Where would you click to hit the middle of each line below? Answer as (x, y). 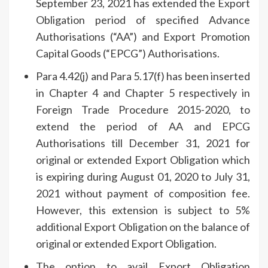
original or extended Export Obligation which (143, 159)
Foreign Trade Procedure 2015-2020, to (143, 109)
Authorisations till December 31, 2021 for (143, 143)
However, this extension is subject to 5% (143, 210)
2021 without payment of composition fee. (143, 193)
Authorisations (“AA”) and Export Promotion (143, 36)
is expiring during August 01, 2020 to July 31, (143, 176)
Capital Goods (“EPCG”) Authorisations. (128, 53)
